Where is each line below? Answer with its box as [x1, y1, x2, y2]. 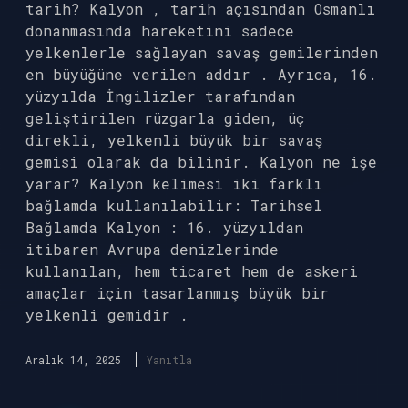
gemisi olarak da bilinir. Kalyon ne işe [25, 152, 377, 171]
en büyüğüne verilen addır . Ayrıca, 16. [25, 65, 377, 84]
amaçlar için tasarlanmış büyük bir [25, 283, 329, 302]
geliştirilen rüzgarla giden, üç [25, 108, 304, 127]
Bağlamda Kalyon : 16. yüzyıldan [25, 218, 303, 237]
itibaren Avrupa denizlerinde [25, 240, 279, 259]
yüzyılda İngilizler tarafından [25, 87, 295, 106]
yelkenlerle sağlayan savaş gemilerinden [25, 43, 378, 62]
